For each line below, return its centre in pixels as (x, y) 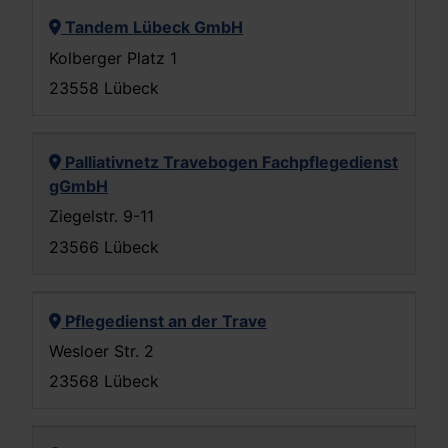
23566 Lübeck (104, 246)
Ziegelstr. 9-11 (101, 216)
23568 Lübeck (104, 381)
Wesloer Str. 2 (101, 351)
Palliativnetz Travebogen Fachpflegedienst (229, 161)
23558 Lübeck (104, 87)
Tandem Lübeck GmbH (152, 27)
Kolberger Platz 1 (113, 57)
